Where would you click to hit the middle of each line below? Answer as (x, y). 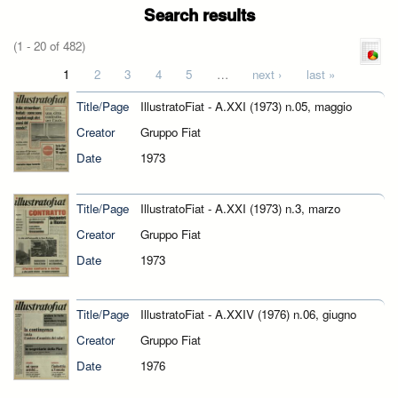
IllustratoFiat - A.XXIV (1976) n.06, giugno (248, 314)
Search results (199, 15)
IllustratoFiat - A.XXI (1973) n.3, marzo (240, 209)
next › (267, 74)
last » (320, 74)
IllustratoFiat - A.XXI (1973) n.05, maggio (246, 107)
